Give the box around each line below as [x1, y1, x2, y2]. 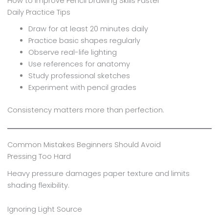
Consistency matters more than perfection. [7, 105, 164, 115]
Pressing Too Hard [7, 152, 71, 162]
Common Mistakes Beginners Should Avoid [7, 140, 161, 150]
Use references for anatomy [28, 59, 131, 69]
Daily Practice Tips [7, 7, 70, 17]
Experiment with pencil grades [28, 82, 137, 92]
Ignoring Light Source [7, 204, 82, 215]
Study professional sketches [28, 70, 131, 81]
